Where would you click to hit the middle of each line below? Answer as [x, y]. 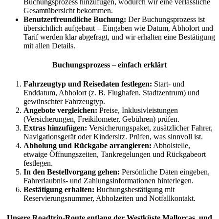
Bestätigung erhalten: [59, 190]
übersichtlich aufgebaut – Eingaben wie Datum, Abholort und [118, 28]
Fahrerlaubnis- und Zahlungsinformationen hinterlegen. [109, 181]
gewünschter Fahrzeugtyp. [64, 102]
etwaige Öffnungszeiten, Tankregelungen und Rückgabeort [115, 154]
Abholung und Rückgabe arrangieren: [88, 146]
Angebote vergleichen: [60, 110]
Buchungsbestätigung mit [134, 190]
